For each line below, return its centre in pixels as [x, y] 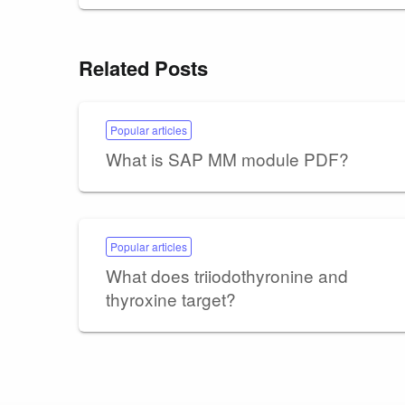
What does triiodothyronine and [227, 275]
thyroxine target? [171, 298]
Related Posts [143, 67]
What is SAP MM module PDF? [227, 158]
